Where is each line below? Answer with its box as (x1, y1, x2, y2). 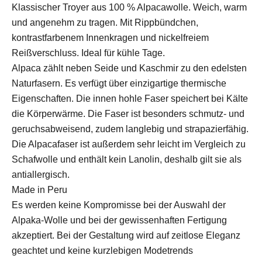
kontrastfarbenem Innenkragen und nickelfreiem (12, 32, 209, 43)
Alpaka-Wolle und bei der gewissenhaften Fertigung (12, 215, 227, 225)
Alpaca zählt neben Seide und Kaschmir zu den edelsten (12, 63, 247, 73)
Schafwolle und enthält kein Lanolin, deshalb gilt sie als (12, 154, 242, 164)
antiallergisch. (12, 169, 70, 180)
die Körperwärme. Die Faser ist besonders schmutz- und (12, 108, 244, 119)
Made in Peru (12, 184, 67, 195)
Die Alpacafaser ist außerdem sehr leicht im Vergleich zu (12, 139, 246, 149)
